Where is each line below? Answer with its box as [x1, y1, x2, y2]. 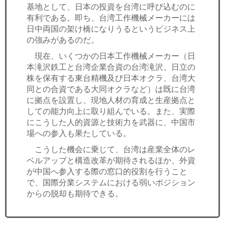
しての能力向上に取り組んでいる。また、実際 [27, 105, 195, 116]
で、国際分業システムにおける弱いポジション [27, 177, 195, 187]
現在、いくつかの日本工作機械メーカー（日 [27, 50, 195, 61]
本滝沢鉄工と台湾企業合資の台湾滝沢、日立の [27, 61, 195, 72]
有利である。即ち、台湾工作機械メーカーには [27, 12, 195, 23]
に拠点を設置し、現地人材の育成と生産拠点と [27, 94, 195, 105]
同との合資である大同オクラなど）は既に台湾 [27, 83, 195, 94]
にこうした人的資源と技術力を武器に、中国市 [27, 117, 195, 127]
